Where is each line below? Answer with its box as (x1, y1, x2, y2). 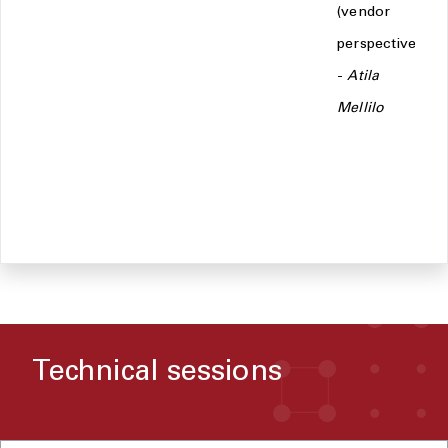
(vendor (337, 6, 391, 20)
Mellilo (337, 102, 385, 116)
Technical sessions (32, 359, 282, 388)
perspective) (337, 38, 422, 52)
